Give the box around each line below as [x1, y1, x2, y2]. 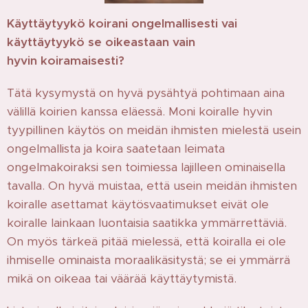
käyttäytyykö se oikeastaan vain [7, 34, 195, 49]
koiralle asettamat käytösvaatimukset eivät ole [7, 196, 269, 212]
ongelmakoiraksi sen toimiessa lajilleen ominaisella [7, 159, 285, 175]
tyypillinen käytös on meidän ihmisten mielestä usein [7, 122, 301, 137]
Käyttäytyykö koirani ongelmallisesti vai [7, 15, 237, 31]
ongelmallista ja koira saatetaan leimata [7, 140, 225, 156]
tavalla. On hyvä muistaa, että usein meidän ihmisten [7, 177, 297, 193]
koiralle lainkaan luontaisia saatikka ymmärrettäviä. [7, 214, 287, 230]
